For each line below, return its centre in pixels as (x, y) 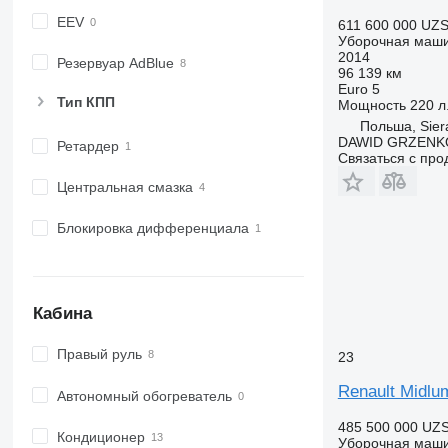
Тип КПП (85, 102)
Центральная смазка (124, 187)
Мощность (371, 104)
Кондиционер (100, 436)
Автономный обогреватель (144, 395)
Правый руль (99, 354)
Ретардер (87, 146)
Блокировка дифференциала (152, 228)
